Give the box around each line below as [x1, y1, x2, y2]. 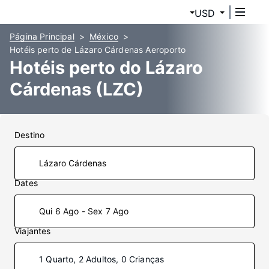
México [89, 31, 118, 41]
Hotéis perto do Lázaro [10, 57, 203, 78]
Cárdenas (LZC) [10, 79, 144, 100]
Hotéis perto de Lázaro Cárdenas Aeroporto [10, 44, 186, 55]
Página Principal [10, 31, 74, 41]
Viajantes [14, 226, 51, 236]
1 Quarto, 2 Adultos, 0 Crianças [39, 254, 165, 264]
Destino [14, 130, 45, 140]
